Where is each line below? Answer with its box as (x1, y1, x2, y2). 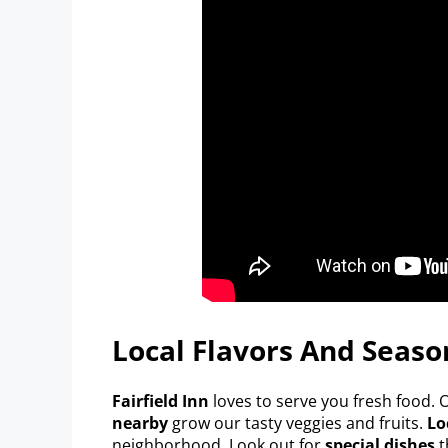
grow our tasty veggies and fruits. (168, 411, 427, 434)
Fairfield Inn (112, 389, 209, 412)
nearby (112, 411, 168, 434)
